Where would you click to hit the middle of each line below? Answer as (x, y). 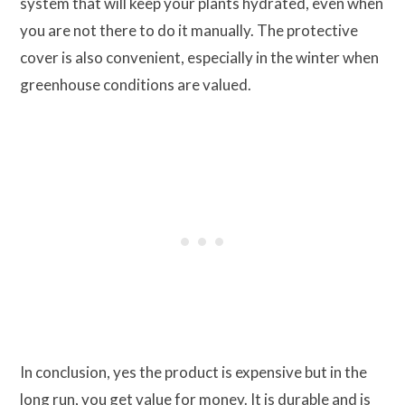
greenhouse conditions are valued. (137, 85)
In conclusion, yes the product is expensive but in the (193, 372)
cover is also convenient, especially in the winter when (199, 58)
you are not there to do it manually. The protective (189, 31)
